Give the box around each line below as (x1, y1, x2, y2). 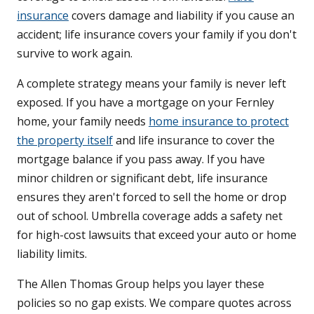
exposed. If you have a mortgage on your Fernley (17, 95, 274, 111)
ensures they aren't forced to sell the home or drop (17, 189, 287, 205)
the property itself (17, 132, 113, 149)
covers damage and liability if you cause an (69, 8, 294, 24)
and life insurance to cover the (113, 132, 275, 149)
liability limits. (17, 246, 87, 262)
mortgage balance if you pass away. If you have (17, 151, 265, 168)
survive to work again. (17, 46, 132, 62)
